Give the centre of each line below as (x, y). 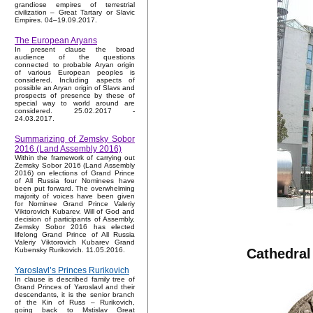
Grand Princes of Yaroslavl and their (75, 287)
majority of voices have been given (75, 196)
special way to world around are (75, 103)
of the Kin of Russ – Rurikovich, (75, 303)
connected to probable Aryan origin (75, 65)
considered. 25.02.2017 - (75, 111)
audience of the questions (75, 57)
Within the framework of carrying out (75, 158)
